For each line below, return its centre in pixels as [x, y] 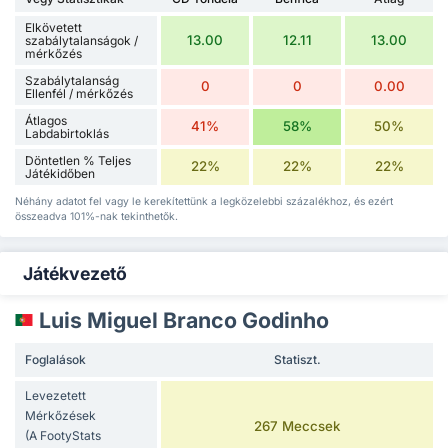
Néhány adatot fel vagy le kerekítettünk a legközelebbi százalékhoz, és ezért [204, 201]
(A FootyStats [63, 435]
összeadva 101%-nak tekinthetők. [96, 216]
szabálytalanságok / [81, 40]
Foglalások [55, 359]
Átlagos [46, 120]
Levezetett [55, 395]
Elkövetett [53, 27]
